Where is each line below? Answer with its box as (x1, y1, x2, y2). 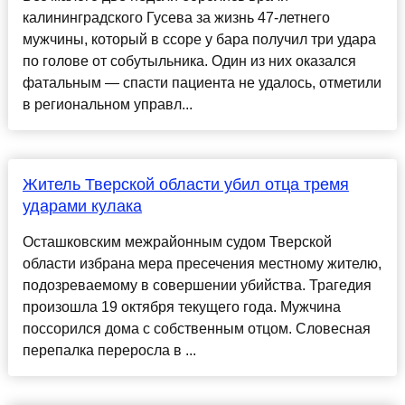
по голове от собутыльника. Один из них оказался (22, 53, 356, 70)
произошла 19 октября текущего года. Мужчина (22, 299, 341, 316)
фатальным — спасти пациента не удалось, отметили (22, 75, 381, 91)
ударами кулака (22, 197, 142, 216)
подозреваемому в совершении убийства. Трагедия (22, 278, 372, 294)
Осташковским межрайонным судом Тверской (22, 234, 332, 250)
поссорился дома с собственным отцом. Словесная (22, 321, 371, 337)
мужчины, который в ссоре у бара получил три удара (22, 32, 376, 48)
